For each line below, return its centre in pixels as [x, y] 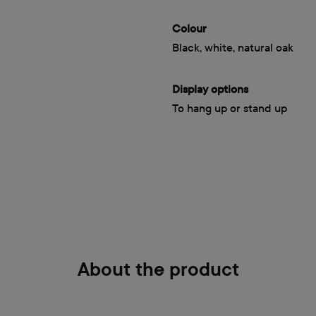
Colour [189, 28]
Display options [210, 89]
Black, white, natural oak [233, 47]
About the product [158, 269]
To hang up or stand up [230, 108]
